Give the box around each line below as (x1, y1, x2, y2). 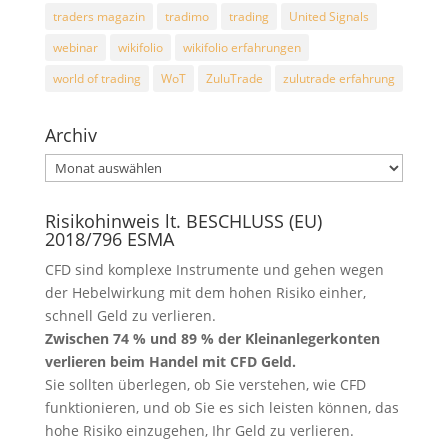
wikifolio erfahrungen (182, 38, 301, 56)
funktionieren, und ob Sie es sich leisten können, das (44, 397, 399, 417)
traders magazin (52, 7, 145, 25)
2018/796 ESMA (44, 226, 174, 251)
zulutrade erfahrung (282, 69, 395, 87)
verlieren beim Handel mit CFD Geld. (44, 351, 296, 371)
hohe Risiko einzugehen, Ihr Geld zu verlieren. (44, 420, 354, 440)
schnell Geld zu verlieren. (44, 305, 216, 325)
